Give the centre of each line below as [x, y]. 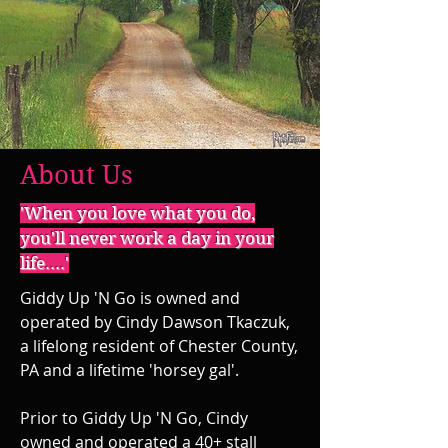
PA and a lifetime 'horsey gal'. [129, 370]
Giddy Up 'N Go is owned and [130, 298]
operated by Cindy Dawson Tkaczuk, [155, 322]
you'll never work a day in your [147, 238]
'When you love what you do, [137, 213]
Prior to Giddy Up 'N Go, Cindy [134, 418]
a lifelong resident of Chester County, [159, 346]
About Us [76, 175]
